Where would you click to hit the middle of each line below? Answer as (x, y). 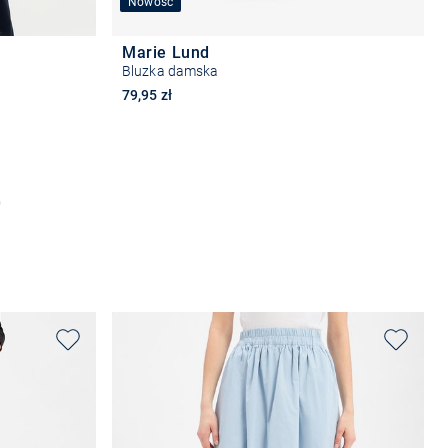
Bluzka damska (170, 70)
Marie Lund (166, 52)
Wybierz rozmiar (268, 202)
